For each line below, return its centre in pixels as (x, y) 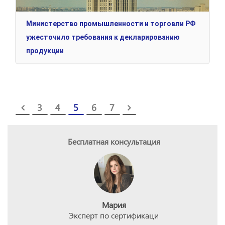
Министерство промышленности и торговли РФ (111, 24)
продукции (45, 51)
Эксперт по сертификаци (114, 215)
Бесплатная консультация (114, 142)
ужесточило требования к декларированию (103, 37)
